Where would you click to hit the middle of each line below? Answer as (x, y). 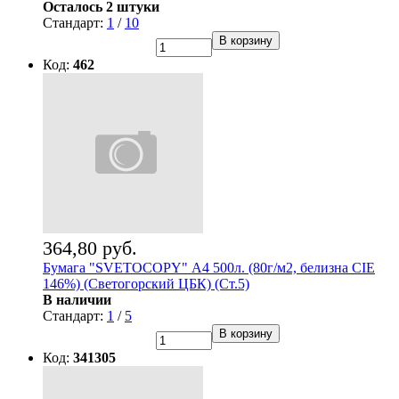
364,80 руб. (90, 248)
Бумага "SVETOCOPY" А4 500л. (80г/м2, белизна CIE (209, 268)
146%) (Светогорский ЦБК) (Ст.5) (146, 284)
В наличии (77, 300)
